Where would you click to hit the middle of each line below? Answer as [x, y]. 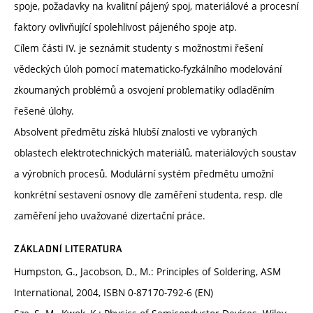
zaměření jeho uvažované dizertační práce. [110, 216]
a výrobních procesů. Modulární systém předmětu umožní [144, 174]
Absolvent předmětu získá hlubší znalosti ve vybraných [136, 132]
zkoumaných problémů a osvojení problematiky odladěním [144, 90]
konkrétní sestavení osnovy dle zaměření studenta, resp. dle [148, 195]
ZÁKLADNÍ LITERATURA [68, 249]
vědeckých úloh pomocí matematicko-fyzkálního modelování [148, 69]
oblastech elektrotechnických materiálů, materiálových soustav [155, 153]
